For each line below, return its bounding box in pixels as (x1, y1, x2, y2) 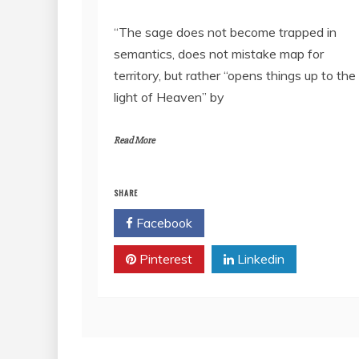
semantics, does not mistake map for (114, 46, 324, 63)
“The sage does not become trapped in (114, 24, 337, 41)
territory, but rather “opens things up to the (114, 67, 356, 84)
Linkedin (234, 251, 284, 268)
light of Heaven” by (114, 89, 224, 106)
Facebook (133, 215, 192, 232)
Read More (114, 135, 155, 147)
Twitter (235, 215, 280, 232)
